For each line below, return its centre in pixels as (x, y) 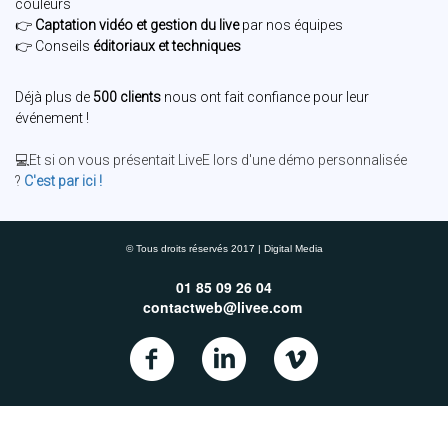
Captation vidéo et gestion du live (135, 25)
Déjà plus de (54, 97)
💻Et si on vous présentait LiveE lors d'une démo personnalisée (211, 160)
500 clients (127, 97)
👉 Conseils (52, 46)
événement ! (53, 118)
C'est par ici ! (63, 181)
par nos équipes (292, 25)
